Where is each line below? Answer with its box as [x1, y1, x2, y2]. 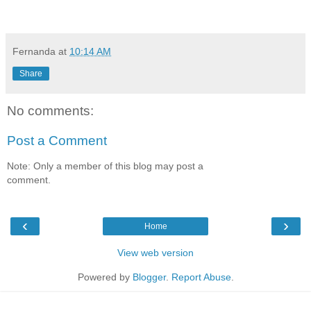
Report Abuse [171, 271, 231, 283]
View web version [117, 247, 194, 259]
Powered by [77, 271, 133, 283]
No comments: [7, 103, 94, 118]
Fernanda [12, 45, 56, 57]
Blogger [132, 271, 166, 283]
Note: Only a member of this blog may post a [7, 160, 203, 171]
